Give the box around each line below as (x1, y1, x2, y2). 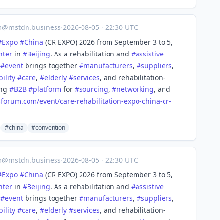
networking (116, 84, 154, 94)
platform (33, 84, 61, 94)
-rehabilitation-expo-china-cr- (74, 96, 171, 106)
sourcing (79, 84, 108, 94)
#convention (31, 123, 65, 132)
